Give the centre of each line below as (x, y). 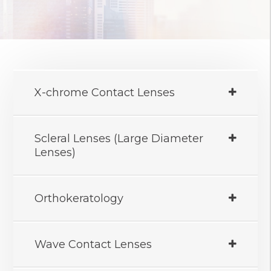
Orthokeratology (79, 199)
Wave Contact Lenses (93, 245)
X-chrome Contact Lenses (105, 93)
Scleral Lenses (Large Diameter (119, 139)
